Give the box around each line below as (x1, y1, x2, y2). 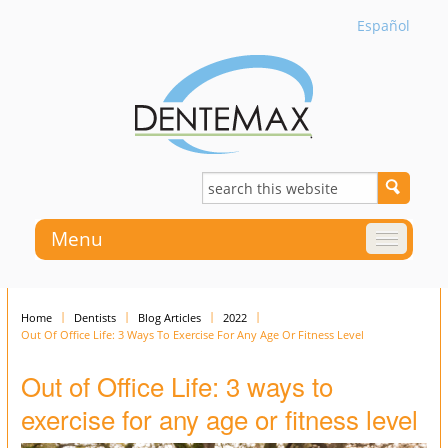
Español (357, 16, 410, 35)
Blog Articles (138, 310, 201, 326)
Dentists (74, 310, 116, 326)
